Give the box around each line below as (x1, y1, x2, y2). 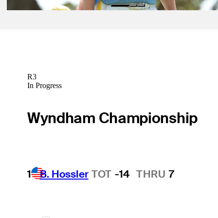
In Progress (27, 81, 62, 90)
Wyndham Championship (27, 109, 198, 128)
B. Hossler (39, 167, 89, 181)
